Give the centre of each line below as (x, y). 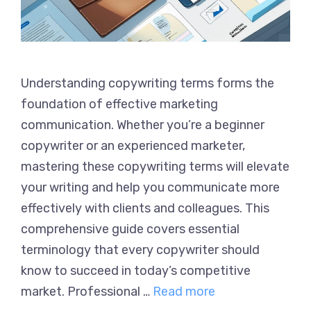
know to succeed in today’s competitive (136, 270)
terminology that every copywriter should (140, 250)
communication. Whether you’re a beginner (143, 125)
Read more (184, 291)
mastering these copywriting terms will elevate (155, 166)
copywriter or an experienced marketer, (133, 145)
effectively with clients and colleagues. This (145, 208)
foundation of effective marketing (119, 104)
